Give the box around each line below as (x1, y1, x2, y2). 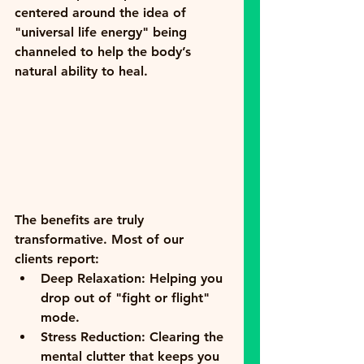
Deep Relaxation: (41, 270, 145, 286)
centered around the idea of (15, 5, 190, 21)
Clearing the (145, 328, 227, 344)
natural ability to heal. (15, 63, 148, 80)
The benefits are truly (15, 211, 148, 227)
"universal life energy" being (15, 24, 191, 41)
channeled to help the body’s (15, 44, 195, 60)
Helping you (145, 270, 227, 286)
